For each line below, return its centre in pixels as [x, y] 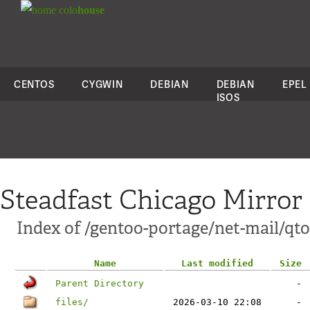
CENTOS [34, 84]
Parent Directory [100, 283]
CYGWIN [102, 84]
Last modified [217, 263]
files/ [72, 302]
